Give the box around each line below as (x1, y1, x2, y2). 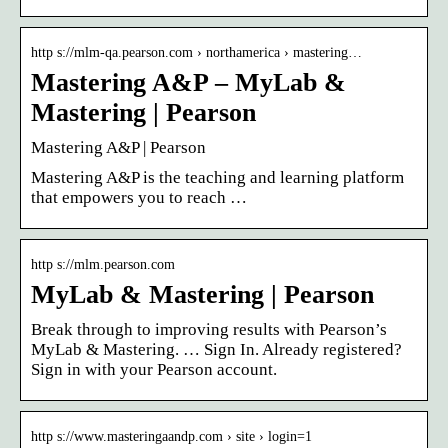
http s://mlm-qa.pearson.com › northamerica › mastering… (31, 44, 362, 60)
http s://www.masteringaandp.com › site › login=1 (31, 428, 312, 444)
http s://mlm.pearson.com (31, 256, 175, 272)
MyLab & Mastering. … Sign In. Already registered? (31, 339, 402, 359)
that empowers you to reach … (31, 187, 247, 207)
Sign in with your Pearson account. (31, 359, 277, 379)
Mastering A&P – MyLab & (31, 67, 346, 97)
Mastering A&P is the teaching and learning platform (31, 167, 404, 187)
